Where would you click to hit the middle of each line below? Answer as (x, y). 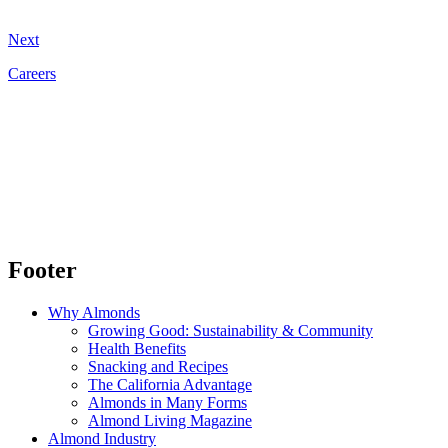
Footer (42, 270)
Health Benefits (137, 349)
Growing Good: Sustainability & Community (230, 331)
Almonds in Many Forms (167, 403)
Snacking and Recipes (158, 367)
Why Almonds (94, 313)
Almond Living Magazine (170, 421)
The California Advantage (170, 385)
